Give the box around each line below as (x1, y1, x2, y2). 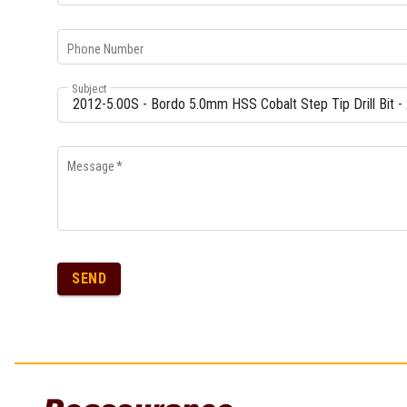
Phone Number (67, 41, 144, 56)
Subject (71, 81, 108, 96)
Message (67, 158, 114, 174)
